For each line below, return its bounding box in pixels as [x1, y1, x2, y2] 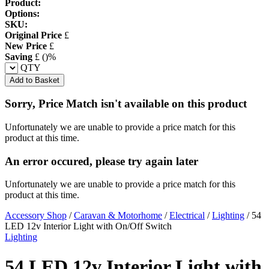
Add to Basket [10, 75, 59, 85]
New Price [5, 40, 47, 51]
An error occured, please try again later [5, 154, 198, 168]
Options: [5, 8, 40, 19]
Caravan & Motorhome [74, 210, 162, 221]
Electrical [169, 210, 205, 221]
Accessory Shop [5, 210, 67, 221]
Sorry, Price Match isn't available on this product [5, 97, 247, 110]
